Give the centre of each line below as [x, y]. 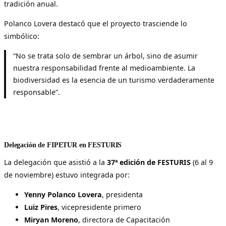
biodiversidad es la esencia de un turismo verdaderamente [114, 80]
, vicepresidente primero [99, 207]
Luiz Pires [41, 207]
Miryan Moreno [51, 220]
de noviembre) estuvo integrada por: [67, 175]
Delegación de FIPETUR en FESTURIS [63, 145]
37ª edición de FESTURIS [149, 162]
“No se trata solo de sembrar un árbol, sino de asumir [105, 55]
